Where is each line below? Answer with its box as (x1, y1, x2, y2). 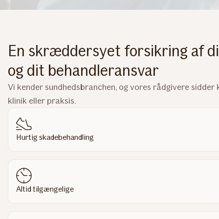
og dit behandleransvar (8, 61, 159, 80)
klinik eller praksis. (8, 95, 76, 106)
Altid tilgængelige (16, 184, 74, 194)
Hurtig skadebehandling (16, 132, 94, 142)
